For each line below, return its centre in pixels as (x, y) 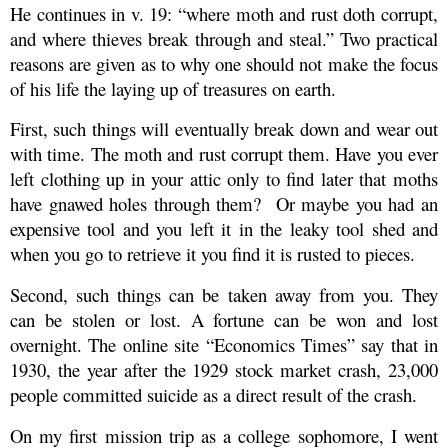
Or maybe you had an (357, 204)
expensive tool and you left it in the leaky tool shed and (224, 229)
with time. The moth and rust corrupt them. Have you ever (224, 154)
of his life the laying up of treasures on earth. (173, 88)
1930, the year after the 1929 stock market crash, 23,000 (224, 370)
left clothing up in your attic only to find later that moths (224, 179)
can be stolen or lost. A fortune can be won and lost (224, 320)
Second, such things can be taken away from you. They (224, 295)
